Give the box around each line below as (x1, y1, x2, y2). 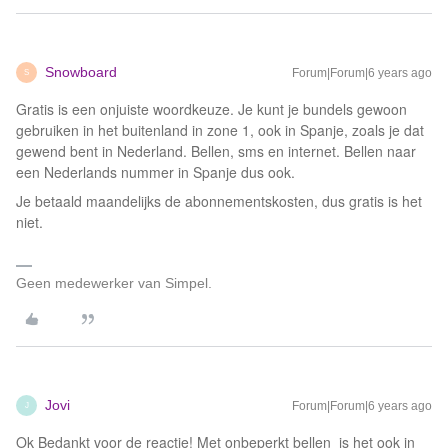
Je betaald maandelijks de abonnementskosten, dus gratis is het (16, 191, 422, 212)
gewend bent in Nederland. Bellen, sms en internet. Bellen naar (16, 141, 416, 162)
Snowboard (45, 64, 117, 81)
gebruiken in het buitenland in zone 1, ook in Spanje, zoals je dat (16, 120, 424, 141)
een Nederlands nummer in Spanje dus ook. (16, 162, 295, 183)
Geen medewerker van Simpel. (16, 275, 212, 292)
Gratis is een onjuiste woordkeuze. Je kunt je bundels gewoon (16, 99, 407, 120)
